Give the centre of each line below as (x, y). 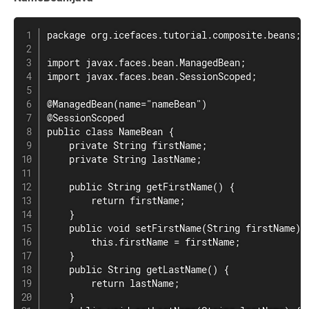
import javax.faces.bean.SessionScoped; (152, 77)
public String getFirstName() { (141, 187)
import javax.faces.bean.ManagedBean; (146, 63)
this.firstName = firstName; (143, 242)
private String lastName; (124, 159)
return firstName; (116, 201)
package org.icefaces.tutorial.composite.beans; (174, 35)
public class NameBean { (110, 132)
